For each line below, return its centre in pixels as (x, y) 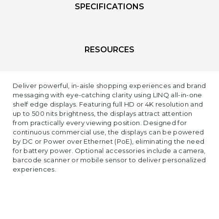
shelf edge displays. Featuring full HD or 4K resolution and (108, 104)
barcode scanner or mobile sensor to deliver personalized (109, 160)
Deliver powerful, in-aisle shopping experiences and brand (109, 86)
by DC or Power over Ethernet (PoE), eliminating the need (109, 141)
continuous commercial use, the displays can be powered (109, 132)
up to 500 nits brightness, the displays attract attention (103, 113)
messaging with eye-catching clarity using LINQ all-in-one (108, 95)
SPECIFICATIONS (109, 7)
